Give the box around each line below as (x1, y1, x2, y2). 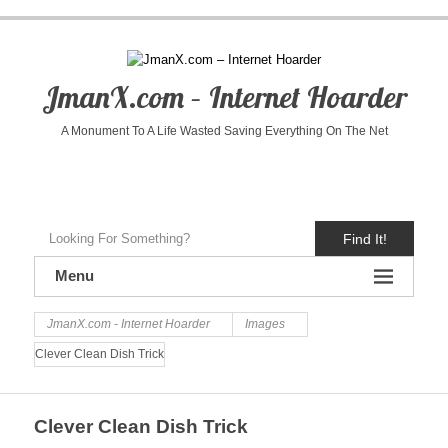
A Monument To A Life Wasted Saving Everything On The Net (60, 124, 388, 138)
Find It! (342, 230, 387, 247)
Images (245, 317, 285, 331)
